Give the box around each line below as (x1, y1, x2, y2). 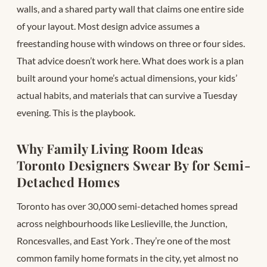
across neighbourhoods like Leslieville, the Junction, (17, 217, 227, 229)
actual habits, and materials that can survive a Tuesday (17, 89, 237, 101)
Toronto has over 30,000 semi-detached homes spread (17, 200, 238, 212)
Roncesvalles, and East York (17, 234, 131, 246)
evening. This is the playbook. (17, 106, 135, 118)
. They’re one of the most (131, 234, 231, 246)
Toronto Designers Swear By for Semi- (17, 156, 250, 173)
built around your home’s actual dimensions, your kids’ (17, 72, 237, 83)
